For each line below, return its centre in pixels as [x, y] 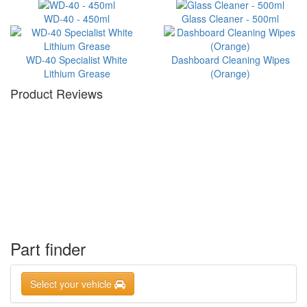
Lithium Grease [77, 74]
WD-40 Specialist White [77, 60]
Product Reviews [57, 94]
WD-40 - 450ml [77, 19]
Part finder [48, 249]
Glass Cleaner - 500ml [230, 19]
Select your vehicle [72, 284]
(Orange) [230, 74]
